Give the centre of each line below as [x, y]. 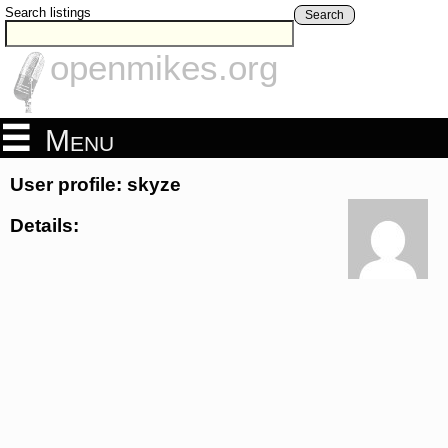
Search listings [48, 12]
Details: [44, 225]
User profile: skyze [95, 185]
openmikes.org [164, 68]
